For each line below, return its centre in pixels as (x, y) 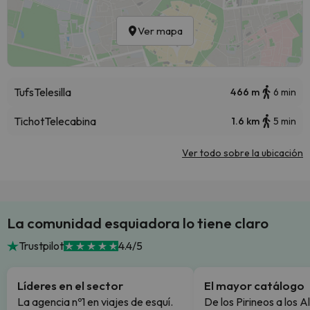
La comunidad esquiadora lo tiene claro (138, 223)
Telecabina (70, 121)
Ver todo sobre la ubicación (243, 153)
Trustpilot (41, 246)
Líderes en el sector (70, 285)
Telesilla (53, 92)
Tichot (29, 121)
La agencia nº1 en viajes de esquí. (95, 302)
